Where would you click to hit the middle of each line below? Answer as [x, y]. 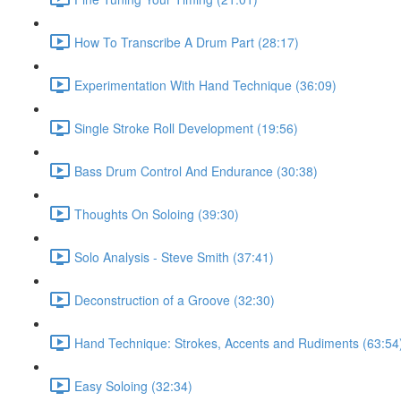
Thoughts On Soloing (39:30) [157, 213]
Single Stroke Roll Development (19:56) [186, 128]
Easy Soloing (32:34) [133, 385]
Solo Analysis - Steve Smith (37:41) [174, 256]
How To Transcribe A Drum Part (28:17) [187, 42]
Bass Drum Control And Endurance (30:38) [196, 171]
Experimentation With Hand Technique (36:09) [205, 85]
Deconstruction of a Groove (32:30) [175, 299]
